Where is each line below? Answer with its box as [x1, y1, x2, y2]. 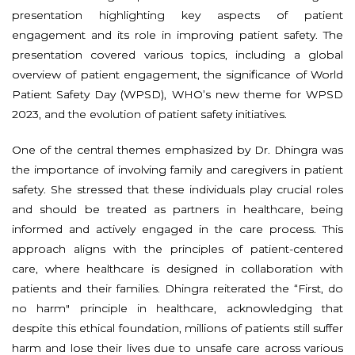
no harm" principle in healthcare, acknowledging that [12, 300, 343, 315]
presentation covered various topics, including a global [12, 47, 343, 62]
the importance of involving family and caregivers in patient [12, 162, 343, 177]
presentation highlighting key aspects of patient [12, 7, 343, 22]
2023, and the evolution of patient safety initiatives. [12, 106, 287, 121]
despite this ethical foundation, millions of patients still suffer [12, 320, 343, 335]
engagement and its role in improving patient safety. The [12, 27, 343, 42]
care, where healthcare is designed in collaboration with [12, 261, 343, 276]
